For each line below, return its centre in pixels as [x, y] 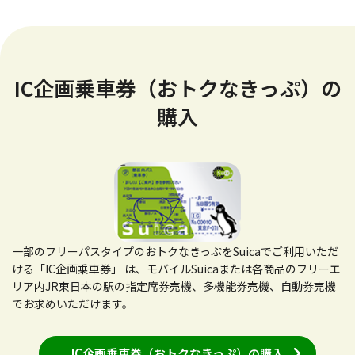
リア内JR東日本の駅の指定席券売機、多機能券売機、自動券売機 [174, 286]
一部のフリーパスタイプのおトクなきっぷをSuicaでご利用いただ [175, 252]
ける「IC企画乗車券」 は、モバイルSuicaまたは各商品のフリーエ [176, 269]
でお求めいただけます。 [73, 304]
